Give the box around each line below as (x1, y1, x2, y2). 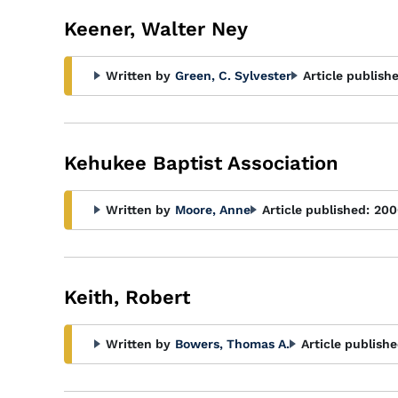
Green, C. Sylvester (175, 68, 291, 83)
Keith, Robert (64, 286, 190, 308)
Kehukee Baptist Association (64, 152, 338, 174)
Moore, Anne (175, 203, 251, 217)
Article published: (262, 203, 370, 217)
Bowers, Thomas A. (175, 337, 290, 351)
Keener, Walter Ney (64, 18, 248, 40)
